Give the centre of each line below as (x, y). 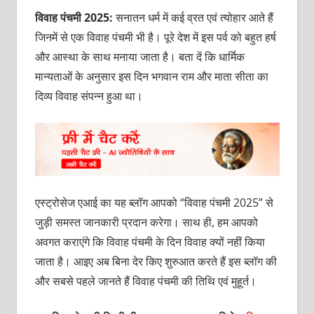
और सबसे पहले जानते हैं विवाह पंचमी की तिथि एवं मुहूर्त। (145, 281)
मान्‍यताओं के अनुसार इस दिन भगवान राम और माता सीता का (151, 77)
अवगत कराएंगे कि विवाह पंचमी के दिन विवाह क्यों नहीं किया (150, 242)
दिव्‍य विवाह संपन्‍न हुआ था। (89, 96)
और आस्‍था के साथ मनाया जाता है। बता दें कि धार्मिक (139, 57)
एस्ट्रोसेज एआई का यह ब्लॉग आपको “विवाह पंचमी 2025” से (154, 203)
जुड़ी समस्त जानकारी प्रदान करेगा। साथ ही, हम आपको (146, 223)
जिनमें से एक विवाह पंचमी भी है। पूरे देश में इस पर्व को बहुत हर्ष (155, 37)
